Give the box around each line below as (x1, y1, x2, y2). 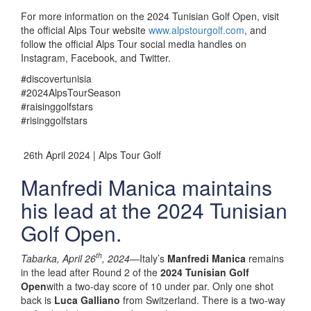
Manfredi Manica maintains (21, 171, 272, 202)
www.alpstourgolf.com (149, 22, 244, 37)
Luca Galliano (54, 292, 120, 307)
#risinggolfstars (21, 112, 87, 127)
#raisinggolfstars (21, 99, 93, 113)
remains (246, 251, 284, 265)
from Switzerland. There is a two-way (120, 292, 285, 307)
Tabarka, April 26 (21, 251, 96, 265)
